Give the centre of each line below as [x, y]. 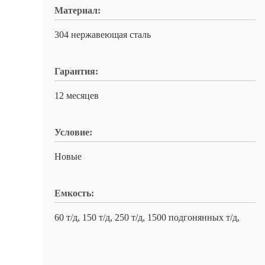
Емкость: [74, 193]
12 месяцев [77, 96]
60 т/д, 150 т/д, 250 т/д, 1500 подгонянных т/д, [147, 217]
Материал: [77, 10]
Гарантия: [76, 71]
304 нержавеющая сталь [103, 35]
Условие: [73, 132]
